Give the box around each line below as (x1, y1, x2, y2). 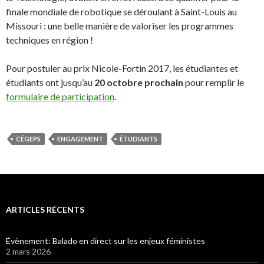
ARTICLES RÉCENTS (6, 204, 84, 214)
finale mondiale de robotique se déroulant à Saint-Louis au (6, 5, 237, 17)
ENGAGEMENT (57, 134, 103, 143)
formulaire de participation (6, 90, 114, 102)
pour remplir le (183, 76, 244, 88)
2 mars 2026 (6, 246, 51, 256)
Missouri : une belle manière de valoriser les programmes (6, 19, 233, 31)
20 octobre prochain (94, 76, 183, 88)
